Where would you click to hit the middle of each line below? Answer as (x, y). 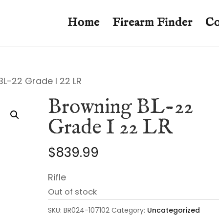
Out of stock (73, 192)
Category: (130, 210)
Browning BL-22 (121, 107)
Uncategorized (174, 210)
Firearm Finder (152, 23)
